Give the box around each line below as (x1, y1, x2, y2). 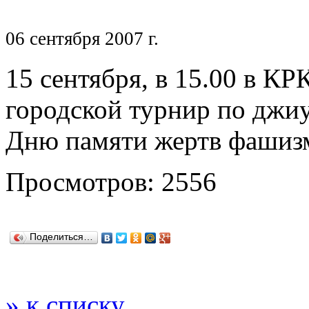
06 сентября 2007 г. (6, 28, 159, 49)
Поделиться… (30, 232, 93, 243)
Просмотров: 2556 (6, 167, 217, 197)
